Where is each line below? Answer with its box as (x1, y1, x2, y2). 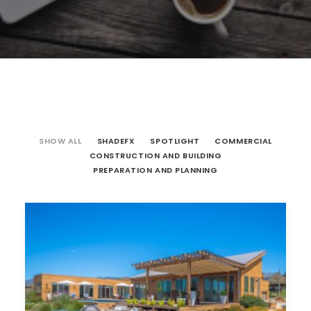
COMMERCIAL (215, 135, 272, 146)
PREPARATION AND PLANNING (93, 165, 218, 176)
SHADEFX (96, 135, 135, 146)
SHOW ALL (39, 135, 82, 146)
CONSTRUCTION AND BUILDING (89, 150, 222, 161)
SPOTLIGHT (150, 135, 200, 146)
